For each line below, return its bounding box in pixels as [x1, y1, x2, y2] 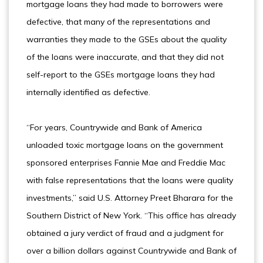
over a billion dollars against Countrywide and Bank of [26, 245, 237, 256]
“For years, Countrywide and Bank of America [26, 122, 202, 133]
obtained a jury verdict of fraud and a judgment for [26, 228, 224, 238]
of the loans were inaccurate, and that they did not [26, 52, 224, 62]
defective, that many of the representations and [26, 16, 210, 27]
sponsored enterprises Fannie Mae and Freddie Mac [26, 157, 225, 168]
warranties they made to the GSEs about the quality [26, 34, 227, 45]
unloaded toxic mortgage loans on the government [26, 140, 223, 150]
